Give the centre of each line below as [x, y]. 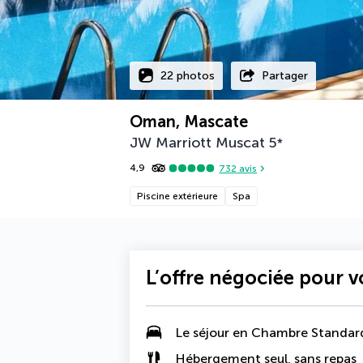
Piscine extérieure [177, 196]
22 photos [188, 75]
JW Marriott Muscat [197, 143]
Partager [285, 75]
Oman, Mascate [189, 122]
